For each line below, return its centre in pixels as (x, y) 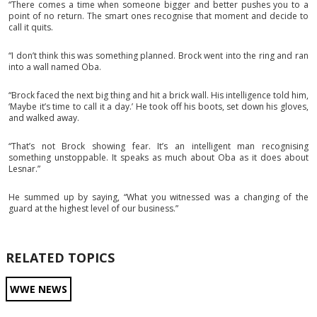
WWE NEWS (39, 289)
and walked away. (44, 118)
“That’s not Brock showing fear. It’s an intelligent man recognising (158, 146)
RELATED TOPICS (60, 258)
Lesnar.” (24, 169)
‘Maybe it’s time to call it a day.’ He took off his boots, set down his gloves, (158, 106)
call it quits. (31, 27)
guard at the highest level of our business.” (93, 208)
